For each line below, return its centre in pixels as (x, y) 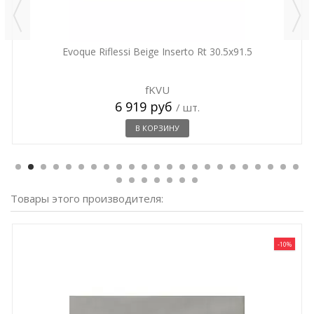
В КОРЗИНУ (157, 128)
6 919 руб (145, 107)
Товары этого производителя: (87, 198)
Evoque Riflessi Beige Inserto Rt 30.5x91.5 (157, 52)
